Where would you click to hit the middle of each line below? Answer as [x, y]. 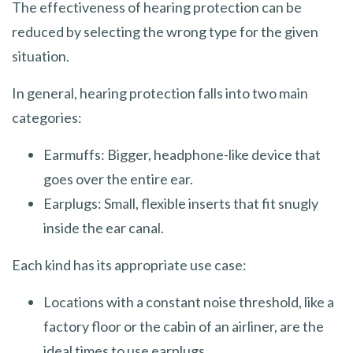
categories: [47, 117]
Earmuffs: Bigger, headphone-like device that [182, 154]
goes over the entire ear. [118, 178]
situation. [41, 56]
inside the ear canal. [104, 227]
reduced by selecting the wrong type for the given [165, 31]
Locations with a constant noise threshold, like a [189, 301]
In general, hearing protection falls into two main [160, 93]
